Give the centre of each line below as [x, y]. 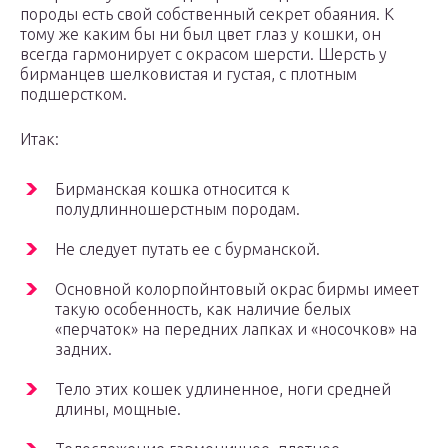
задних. [83, 349]
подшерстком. [73, 94]
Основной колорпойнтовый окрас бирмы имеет [237, 289]
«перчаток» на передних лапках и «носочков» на [236, 329]
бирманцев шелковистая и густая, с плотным [188, 74]
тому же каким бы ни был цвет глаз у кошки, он [200, 34]
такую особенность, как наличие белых [203, 309]
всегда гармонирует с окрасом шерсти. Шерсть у [203, 54]
